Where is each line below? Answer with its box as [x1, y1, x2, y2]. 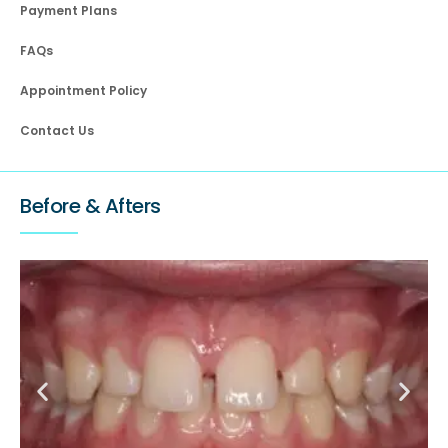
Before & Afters [20, 192, 161, 221]
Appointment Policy [20, 82, 147, 100]
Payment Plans [20, 2, 117, 20]
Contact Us [20, 122, 94, 140]
